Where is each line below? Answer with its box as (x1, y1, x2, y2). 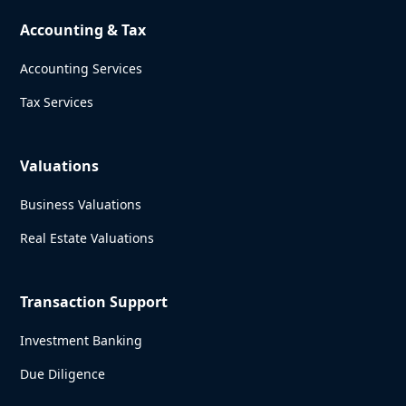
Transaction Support (20, 292, 169, 313)
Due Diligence (20, 365, 106, 383)
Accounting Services (20, 60, 143, 78)
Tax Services (20, 93, 94, 111)
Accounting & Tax (20, 20, 147, 41)
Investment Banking (20, 332, 143, 350)
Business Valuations (20, 196, 142, 214)
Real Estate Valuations (20, 229, 155, 247)
